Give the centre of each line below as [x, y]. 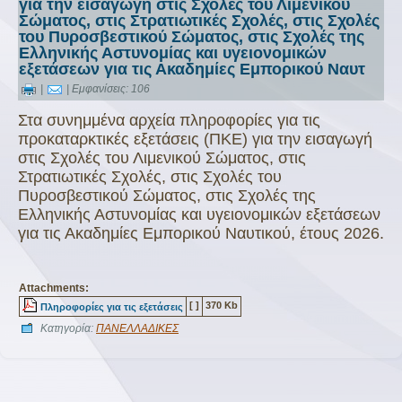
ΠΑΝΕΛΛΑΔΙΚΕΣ [137, 328]
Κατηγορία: [68, 328]
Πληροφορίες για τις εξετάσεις [112, 307]
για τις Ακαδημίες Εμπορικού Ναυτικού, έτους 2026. [201, 233]
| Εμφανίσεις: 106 [107, 89]
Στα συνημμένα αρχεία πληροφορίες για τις [169, 120]
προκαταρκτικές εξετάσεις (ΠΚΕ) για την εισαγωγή [195, 139]
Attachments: [54, 288]
